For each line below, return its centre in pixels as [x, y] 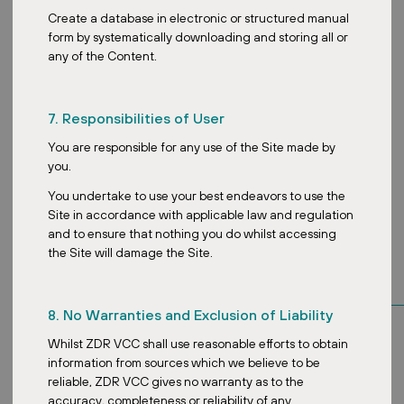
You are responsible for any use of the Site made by [191, 147]
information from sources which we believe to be [184, 362]
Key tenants [95, 269]
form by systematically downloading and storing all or [197, 37]
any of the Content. [102, 55]
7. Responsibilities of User [136, 118]
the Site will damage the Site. [130, 252]
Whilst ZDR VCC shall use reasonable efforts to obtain [197, 343]
